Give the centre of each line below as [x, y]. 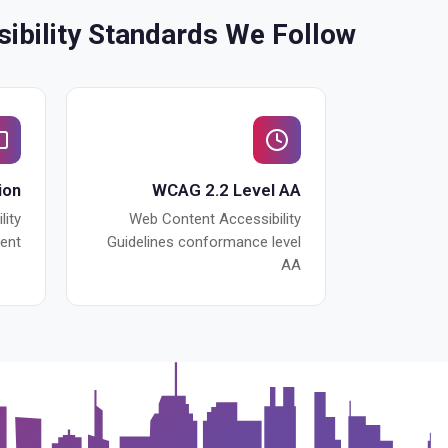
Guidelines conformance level [204, 242]
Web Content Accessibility [215, 219]
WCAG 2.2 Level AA [226, 190]
